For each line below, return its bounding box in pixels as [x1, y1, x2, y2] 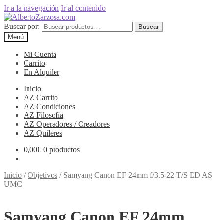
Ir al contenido [61, 4, 106, 12]
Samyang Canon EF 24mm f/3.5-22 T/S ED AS [63, 171, 212, 179]
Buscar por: [4, 22, 40, 30]
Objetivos [27, 171, 57, 179]
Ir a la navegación [4, 4, 59, 12]
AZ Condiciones [24, 102, 75, 110]
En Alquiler [24, 68, 59, 76]
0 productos [43, 145, 80, 154]
